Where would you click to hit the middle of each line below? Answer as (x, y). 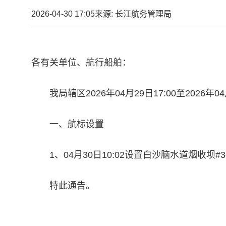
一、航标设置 (77, 124)
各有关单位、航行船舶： (81, 62)
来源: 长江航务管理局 (133, 14)
